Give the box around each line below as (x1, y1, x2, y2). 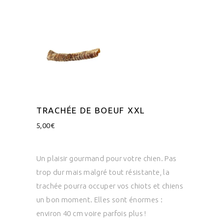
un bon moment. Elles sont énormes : (36, 195, 163, 204)
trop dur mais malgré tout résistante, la (36, 167, 169, 176)
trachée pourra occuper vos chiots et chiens (36, 181, 184, 190)
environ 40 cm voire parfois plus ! (36, 209, 146, 218)
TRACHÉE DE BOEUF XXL (36, 105, 145, 115)
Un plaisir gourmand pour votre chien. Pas (36, 154, 177, 163)
